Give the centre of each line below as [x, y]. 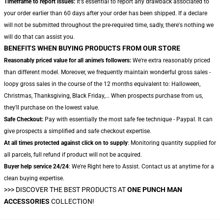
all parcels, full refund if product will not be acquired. [73, 155]
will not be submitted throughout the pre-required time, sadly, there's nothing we [109, 25]
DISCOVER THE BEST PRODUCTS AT [71, 190]
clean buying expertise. [34, 178]
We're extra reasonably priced [171, 60]
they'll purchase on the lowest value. [52, 108]
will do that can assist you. [39, 37]
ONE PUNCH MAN [155, 190]
